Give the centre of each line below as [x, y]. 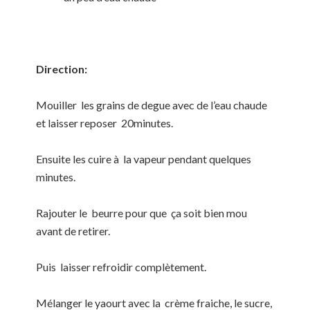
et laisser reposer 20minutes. [105, 122]
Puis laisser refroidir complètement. [121, 266]
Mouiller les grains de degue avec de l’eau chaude [152, 104]
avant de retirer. [73, 230]
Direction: [62, 69]
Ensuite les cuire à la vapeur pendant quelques [144, 158]
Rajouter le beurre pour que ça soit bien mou [142, 212]
